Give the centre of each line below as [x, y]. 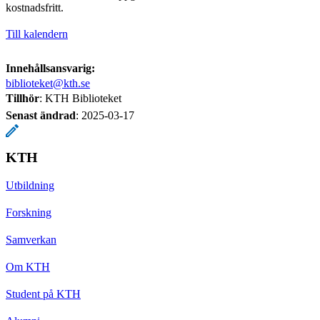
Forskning [29, 212]
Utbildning [30, 185]
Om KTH [28, 266]
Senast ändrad [41, 115]
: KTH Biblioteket [80, 98]
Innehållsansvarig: [50, 68]
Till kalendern [37, 34]
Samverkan [31, 239]
